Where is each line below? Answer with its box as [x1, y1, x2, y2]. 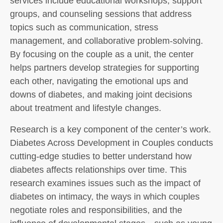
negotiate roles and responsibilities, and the [10, 205, 182, 215]
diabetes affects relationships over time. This [10, 165, 187, 175]
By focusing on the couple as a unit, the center [10, 49, 194, 59]
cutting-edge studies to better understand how [10, 151, 192, 161]
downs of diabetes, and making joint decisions [10, 90, 192, 100]
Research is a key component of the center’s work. [10, 124, 211, 134]
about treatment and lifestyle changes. [10, 103, 161, 113]
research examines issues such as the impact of [10, 178, 201, 188]
